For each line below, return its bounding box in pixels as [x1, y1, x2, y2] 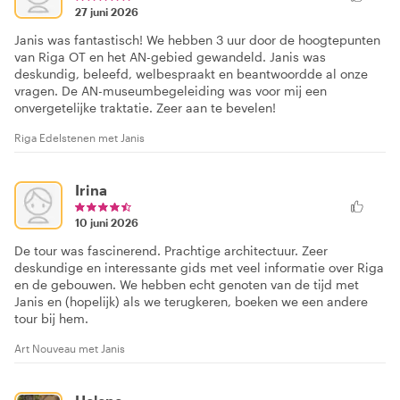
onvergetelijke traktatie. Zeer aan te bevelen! [14, 99, 276, 115]
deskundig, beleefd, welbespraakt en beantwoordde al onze [14, 65, 368, 81]
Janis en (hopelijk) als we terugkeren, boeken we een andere [14, 293, 368, 309]
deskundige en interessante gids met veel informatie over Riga [14, 259, 384, 275]
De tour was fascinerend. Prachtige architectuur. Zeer [14, 242, 328, 258]
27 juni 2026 [75, 4, 138, 18]
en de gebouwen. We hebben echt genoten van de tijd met [14, 276, 359, 292]
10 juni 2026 [75, 215, 138, 229]
